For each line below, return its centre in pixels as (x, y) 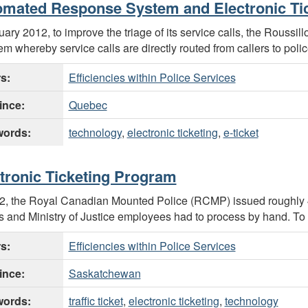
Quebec (88, 105)
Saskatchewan (104, 274)
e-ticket (241, 133)
